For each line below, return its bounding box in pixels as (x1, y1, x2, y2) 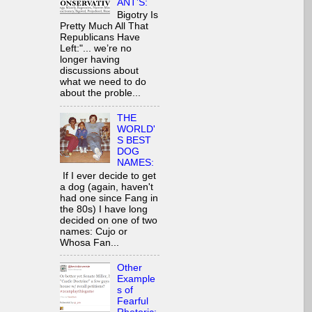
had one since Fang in (60, 192, 158, 203)
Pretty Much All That (60, 21, 148, 32)
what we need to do (60, 77, 146, 88)
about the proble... (60, 88, 141, 99)
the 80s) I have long (60, 203, 148, 214)
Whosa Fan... (60, 237, 119, 248)
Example (117, 273, 156, 284)
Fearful (117, 295, 149, 306)
